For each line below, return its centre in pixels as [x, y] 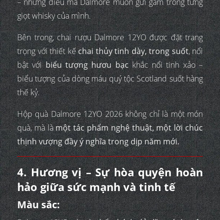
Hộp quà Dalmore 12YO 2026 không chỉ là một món [110, 114]
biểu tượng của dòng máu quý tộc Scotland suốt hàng [110, 78]
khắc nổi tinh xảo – [166, 65]
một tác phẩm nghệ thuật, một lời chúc [129, 127]
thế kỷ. [28, 92]
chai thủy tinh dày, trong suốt [133, 51]
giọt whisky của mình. [54, 15]
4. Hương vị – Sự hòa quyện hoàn [110, 172]
